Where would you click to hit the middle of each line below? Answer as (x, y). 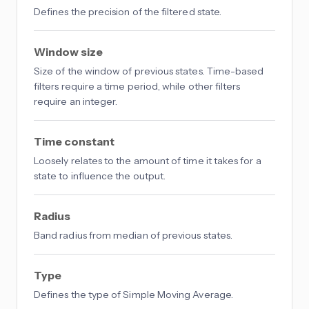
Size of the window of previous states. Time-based (149, 71)
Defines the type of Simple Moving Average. (133, 295)
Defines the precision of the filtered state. (128, 12)
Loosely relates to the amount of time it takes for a (148, 161)
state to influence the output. (100, 176)
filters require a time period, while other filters (137, 87)
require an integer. (76, 102)
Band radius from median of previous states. (133, 236)
